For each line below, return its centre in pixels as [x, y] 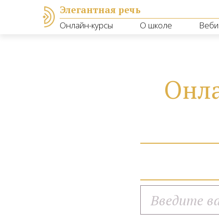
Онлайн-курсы [87, 25]
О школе [156, 25]
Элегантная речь [100, 10]
